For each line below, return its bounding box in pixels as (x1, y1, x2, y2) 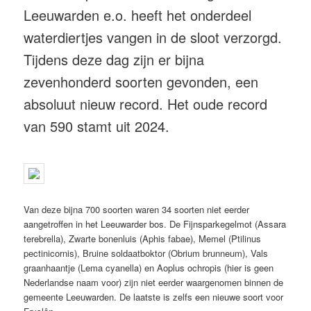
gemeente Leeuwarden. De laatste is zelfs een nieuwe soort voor (24, 290, 284, 304)
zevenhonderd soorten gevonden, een (24, 71, 259, 92)
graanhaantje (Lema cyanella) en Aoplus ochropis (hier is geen (24, 261, 274, 275)
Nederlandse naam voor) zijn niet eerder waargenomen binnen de (24, 276, 284, 289)
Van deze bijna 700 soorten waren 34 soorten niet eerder (24, 203, 250, 217)
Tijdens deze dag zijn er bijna (24, 49, 205, 69)
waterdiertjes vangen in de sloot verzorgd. (24, 26, 283, 47)
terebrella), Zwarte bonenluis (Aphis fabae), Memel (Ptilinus (24, 232, 262, 246)
